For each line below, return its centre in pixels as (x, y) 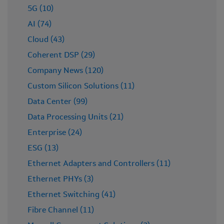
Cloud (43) (46, 40)
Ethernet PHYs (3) (60, 180)
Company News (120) (65, 71)
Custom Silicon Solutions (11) (81, 87)
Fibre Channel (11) (61, 211)
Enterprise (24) (55, 133)
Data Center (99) (57, 102)
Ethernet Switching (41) (71, 195)
